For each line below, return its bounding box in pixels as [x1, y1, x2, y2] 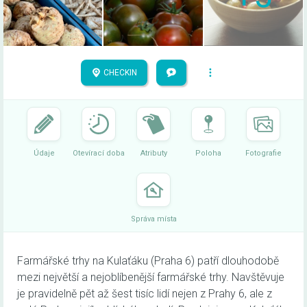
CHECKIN [101, 68, 137, 78]
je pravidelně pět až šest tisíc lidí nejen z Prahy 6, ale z [17, 287, 272, 301]
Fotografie [245, 149, 282, 158]
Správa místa [130, 214, 177, 224]
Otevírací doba [73, 149, 125, 158]
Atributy [140, 149, 167, 158]
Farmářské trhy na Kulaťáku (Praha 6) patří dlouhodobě [17, 254, 279, 268]
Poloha [195, 149, 221, 158]
